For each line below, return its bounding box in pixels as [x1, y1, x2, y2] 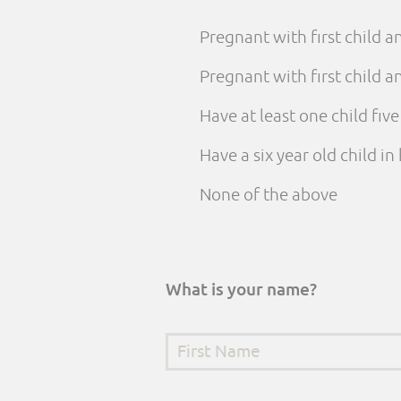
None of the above [200, 184, 337, 206]
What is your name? [166, 278, 317, 301]
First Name [166, 333, 254, 355]
